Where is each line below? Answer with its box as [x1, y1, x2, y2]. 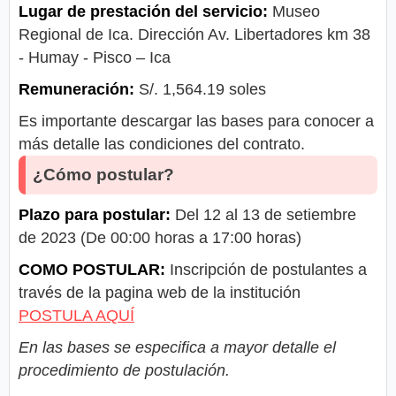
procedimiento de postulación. [19, 362, 230, 380]
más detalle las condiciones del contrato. [19, 135, 305, 154]
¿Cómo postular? [33, 165, 174, 185]
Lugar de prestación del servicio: [19, 3, 268, 21]
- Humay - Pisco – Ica [19, 49, 171, 67]
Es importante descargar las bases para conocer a [19, 112, 374, 131]
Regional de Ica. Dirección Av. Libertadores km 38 [19, 26, 370, 44]
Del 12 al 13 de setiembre [171, 206, 356, 225]
